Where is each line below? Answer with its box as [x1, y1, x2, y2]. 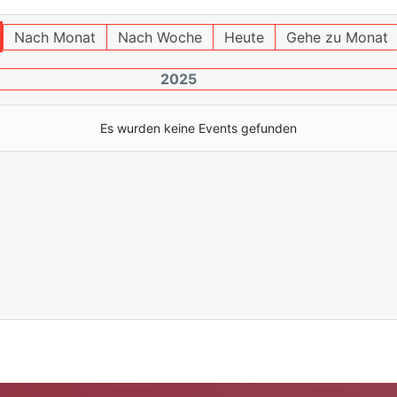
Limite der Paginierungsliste [198, 166, 383, 183]
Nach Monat [13, 28, 96, 46]
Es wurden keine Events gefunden [100, 121, 297, 136]
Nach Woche [117, 28, 202, 46]
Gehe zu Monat [285, 28, 388, 46]
